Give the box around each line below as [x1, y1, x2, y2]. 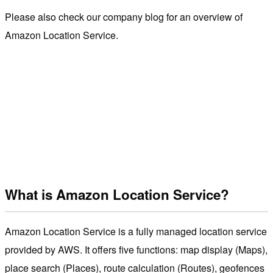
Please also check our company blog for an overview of [5, 9, 243, 24]
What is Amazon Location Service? [5, 185, 229, 205]
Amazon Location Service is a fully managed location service [5, 224, 267, 239]
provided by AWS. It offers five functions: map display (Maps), [5, 243, 268, 257]
